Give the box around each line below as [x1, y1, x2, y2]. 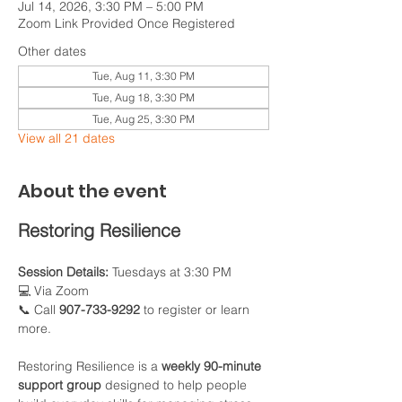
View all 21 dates [18, 130, 115, 146]
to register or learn [140, 301, 253, 318]
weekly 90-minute [162, 358, 265, 374]
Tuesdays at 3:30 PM [109, 264, 232, 280]
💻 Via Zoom [18, 283, 89, 299]
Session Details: [18, 264, 109, 280]
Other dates [18, 43, 86, 59]
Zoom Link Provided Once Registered [18, 15, 235, 31]
